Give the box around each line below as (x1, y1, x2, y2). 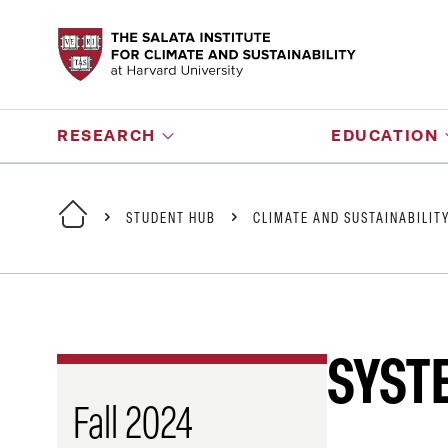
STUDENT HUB (126, 211, 216, 227)
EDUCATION (331, 126, 439, 145)
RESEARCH (57, 126, 156, 145)
